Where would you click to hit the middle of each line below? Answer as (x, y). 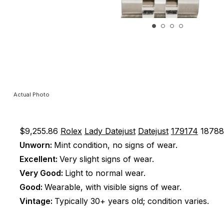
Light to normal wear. (105, 173)
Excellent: (39, 159)
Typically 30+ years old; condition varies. (131, 201)
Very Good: (42, 173)
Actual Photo (31, 94)
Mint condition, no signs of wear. (115, 145)
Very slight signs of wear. (106, 159)
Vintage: (37, 201)
